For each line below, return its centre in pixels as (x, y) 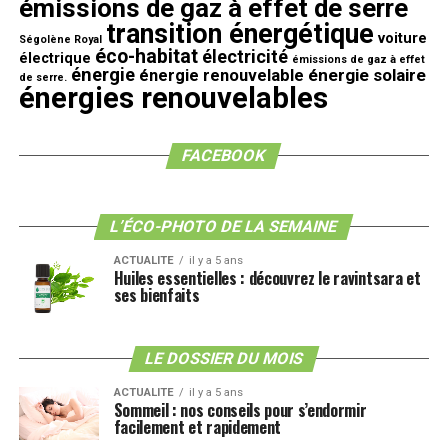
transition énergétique (239, 34)
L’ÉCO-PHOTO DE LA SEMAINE (224, 226)
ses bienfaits (156, 295)
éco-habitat (146, 56)
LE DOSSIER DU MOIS (224, 358)
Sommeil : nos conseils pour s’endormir (240, 409)
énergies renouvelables (173, 98)
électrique (54, 58)
